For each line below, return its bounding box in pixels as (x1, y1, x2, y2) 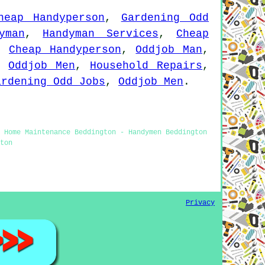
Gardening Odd (121, 11, 209, 24)
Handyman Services (43, 27, 159, 40)
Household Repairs (90, 59, 203, 72)
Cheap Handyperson (9, 43, 121, 56)
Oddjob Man (135, 43, 203, 56)
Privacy (186, 199, 215, 207)
